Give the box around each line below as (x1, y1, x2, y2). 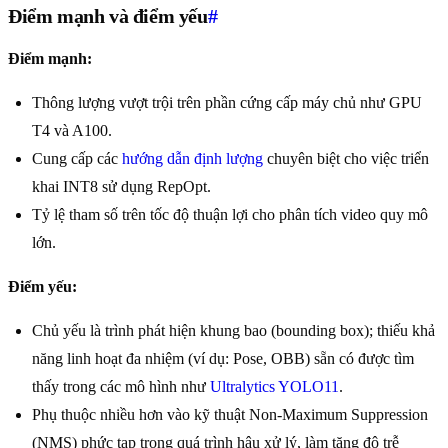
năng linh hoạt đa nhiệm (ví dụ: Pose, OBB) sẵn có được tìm (32, 350, 414, 368)
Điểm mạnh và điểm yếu (8, 5, 208, 28)
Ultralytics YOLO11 (210, 378, 339, 396)
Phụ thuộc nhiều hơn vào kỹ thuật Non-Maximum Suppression (32, 406, 428, 424)
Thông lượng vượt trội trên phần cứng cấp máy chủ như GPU (32, 94, 422, 112)
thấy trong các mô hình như (32, 378, 210, 396)
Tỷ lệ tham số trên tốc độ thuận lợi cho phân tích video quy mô (32, 206, 428, 224)
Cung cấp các (32, 150, 122, 168)
